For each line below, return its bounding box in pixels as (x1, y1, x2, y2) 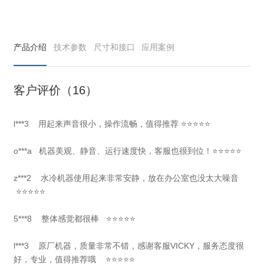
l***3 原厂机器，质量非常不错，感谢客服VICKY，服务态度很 (14, 241, 245, 251)
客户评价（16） (14, 84, 98, 97)
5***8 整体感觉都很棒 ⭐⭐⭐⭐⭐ (14, 214, 136, 224)
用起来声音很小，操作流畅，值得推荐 (38, 119, 181, 129)
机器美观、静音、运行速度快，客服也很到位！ (39, 146, 213, 156)
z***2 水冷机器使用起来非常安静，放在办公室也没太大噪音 (14, 173, 244, 183)
